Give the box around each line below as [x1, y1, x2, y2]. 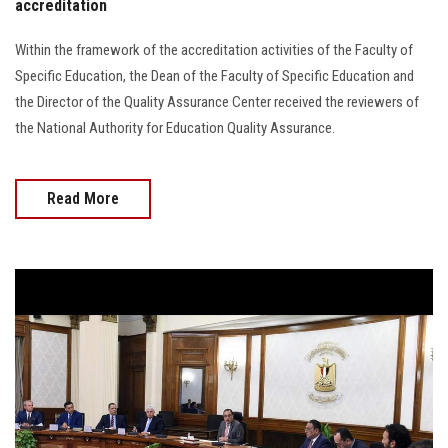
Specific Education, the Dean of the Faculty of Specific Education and [15, 66, 414, 85]
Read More [47, 188, 119, 208]
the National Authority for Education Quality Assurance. [15, 118, 335, 137]
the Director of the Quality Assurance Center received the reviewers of [15, 92, 419, 111]
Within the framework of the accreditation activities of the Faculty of [15, 40, 413, 59]
